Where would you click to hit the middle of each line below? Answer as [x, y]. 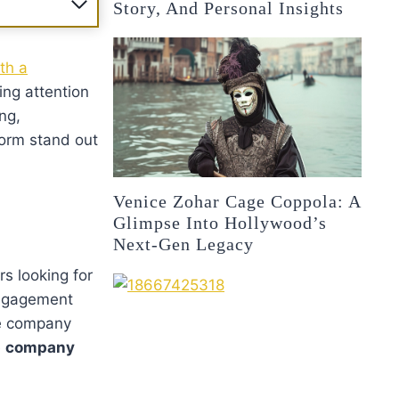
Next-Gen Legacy [184, 244]
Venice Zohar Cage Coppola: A [237, 201]
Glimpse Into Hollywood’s [220, 222]
